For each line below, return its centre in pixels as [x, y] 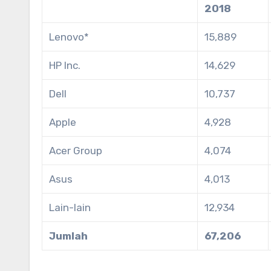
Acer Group [76, 151]
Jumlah [69, 236]
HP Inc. [65, 66]
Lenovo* [69, 37]
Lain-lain [70, 208]
